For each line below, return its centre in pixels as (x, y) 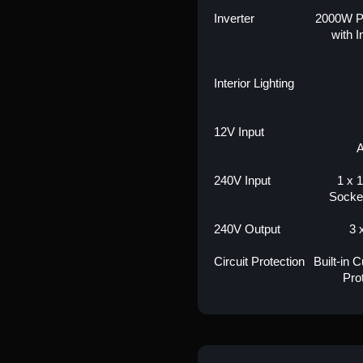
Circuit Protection (259, 261)
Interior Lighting (254, 83)
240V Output (247, 229)
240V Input (242, 180)
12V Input (239, 132)
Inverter (234, 18)
